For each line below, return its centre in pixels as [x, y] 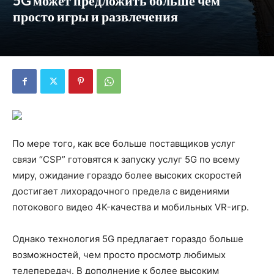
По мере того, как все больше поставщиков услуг [124, 143]
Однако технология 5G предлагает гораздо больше [128, 239]
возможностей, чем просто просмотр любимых [119, 255]
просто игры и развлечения [95, 16]
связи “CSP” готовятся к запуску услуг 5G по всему [126, 159]
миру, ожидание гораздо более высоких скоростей [127, 175]
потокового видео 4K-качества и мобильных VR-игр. [131, 207]
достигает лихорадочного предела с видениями [121, 191]
